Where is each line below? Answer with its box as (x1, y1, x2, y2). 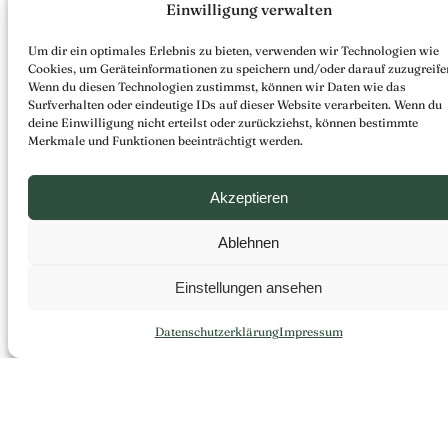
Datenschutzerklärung (154, 324, 279, 339)
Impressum (278, 324, 343, 339)
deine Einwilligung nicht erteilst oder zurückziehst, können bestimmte (28, 115, 418, 130)
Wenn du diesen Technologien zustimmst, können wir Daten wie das (28, 79, 406, 94)
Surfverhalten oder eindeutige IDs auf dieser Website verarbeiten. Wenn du (28, 97, 442, 112)
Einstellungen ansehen (175, 278, 322, 296)
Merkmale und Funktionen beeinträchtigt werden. (28, 133, 303, 148)
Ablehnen (218, 233, 279, 251)
